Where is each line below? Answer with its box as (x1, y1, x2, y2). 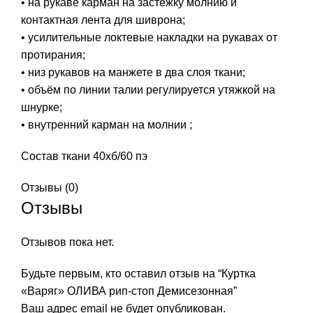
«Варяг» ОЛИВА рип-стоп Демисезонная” (21, 284, 237, 297)
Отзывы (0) (21, 181, 78, 194)
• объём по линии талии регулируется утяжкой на (21, 83, 275, 96)
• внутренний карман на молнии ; (21, 118, 192, 131)
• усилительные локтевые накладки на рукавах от (21, 31, 277, 43)
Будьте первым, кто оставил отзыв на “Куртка (21, 267, 256, 279)
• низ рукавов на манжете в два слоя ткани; (21, 66, 245, 78)
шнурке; (21, 101, 62, 113)
